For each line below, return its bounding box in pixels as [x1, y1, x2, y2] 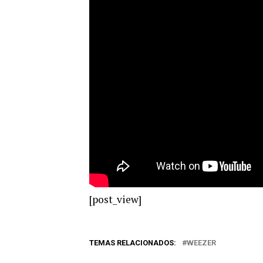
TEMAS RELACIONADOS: [89, 238, 176, 247]
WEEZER [187, 238, 216, 247]
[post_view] [89, 192, 141, 206]
